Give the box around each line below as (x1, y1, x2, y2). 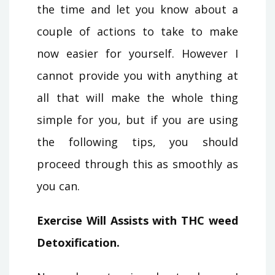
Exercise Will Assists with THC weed (37, 212, 238, 228)
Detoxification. (37, 234, 120, 250)
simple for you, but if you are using (37, 112, 238, 127)
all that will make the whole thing (37, 90, 238, 105)
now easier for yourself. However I (37, 45, 238, 61)
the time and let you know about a (37, 1, 238, 17)
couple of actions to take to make (37, 23, 238, 39)
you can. (37, 178, 80, 193)
